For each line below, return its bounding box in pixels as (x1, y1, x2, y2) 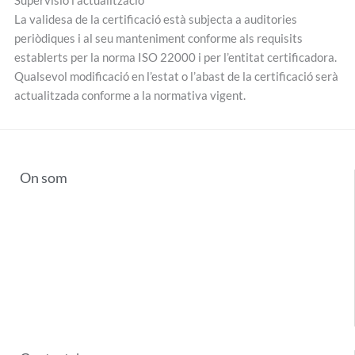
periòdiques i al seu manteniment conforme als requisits (13, 31, 303, 45)
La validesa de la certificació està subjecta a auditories (13, 12, 297, 26)
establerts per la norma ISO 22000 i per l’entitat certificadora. (13, 50, 337, 64)
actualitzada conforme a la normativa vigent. (13, 88, 246, 102)
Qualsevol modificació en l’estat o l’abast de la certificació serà (13, 69, 338, 83)
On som (20, 168, 67, 186)
